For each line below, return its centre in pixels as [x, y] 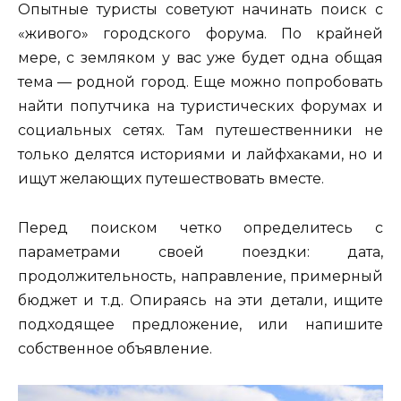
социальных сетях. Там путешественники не [200, 131]
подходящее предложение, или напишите [200, 324]
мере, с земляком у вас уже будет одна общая [200, 58]
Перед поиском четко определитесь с [200, 227]
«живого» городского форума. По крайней [200, 34]
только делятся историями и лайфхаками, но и [200, 155]
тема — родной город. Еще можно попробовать [200, 82]
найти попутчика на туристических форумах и [200, 107]
